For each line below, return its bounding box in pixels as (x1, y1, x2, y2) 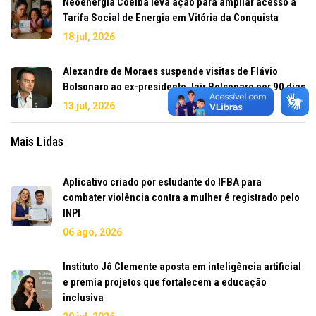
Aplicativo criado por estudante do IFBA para (63, 175, 262, 188)
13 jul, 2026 (63, 99, 115, 111)
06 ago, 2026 (63, 226, 122, 238)
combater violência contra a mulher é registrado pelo (63, 190, 300, 204)
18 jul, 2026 (63, 30, 115, 42)
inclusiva (63, 291, 104, 304)
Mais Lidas (11, 133, 63, 149)
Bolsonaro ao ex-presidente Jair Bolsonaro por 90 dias (63, 80, 305, 93)
